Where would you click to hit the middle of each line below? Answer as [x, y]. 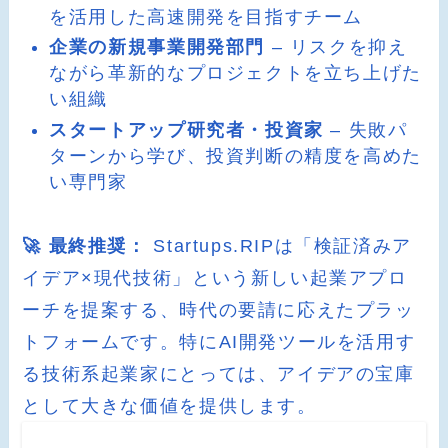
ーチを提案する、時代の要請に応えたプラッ [218, 310]
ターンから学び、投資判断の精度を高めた [235, 155]
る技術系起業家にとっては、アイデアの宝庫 [218, 374]
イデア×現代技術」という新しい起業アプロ [215, 278]
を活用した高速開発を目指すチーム [206, 16]
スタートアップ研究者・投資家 [186, 129]
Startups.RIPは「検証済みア [279, 246]
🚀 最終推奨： [84, 246]
